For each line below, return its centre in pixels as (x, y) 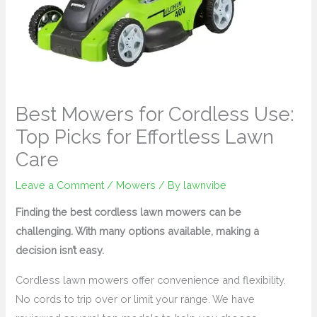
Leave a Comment (60, 185)
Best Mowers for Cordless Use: (155, 114)
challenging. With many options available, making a (138, 231)
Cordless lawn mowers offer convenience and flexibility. (151, 279)
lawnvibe (205, 185)
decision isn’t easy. (60, 250)
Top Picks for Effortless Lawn (145, 136)
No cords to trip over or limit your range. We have (136, 299)
